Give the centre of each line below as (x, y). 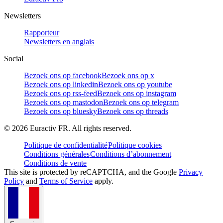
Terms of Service (66, 181)
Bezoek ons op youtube (135, 84)
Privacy (191, 172)
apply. (103, 181)
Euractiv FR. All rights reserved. (80, 128)
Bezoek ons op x (128, 75)
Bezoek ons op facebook (63, 75)
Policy (14, 181)
